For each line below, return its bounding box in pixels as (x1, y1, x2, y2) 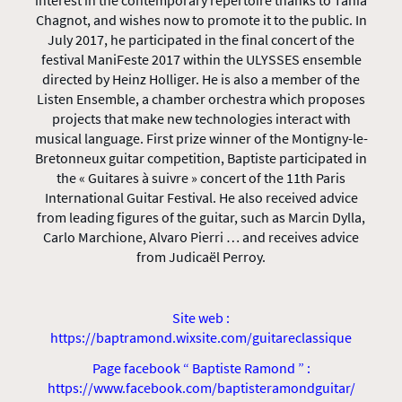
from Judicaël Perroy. (136, 248, 266, 266)
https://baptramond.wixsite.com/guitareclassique (50, 328, 352, 346)
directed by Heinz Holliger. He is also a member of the (42, 70, 360, 88)
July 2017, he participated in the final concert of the (48, 31, 354, 48)
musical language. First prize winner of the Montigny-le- (34, 129, 368, 147)
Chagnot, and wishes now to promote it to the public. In (35, 11, 367, 29)
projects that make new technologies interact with (51, 109, 351, 127)
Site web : (172, 309, 230, 327)
